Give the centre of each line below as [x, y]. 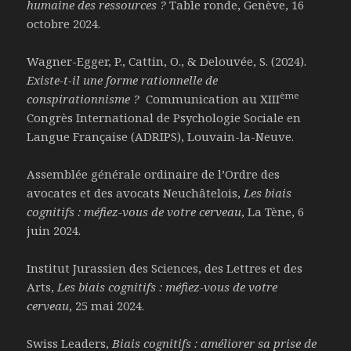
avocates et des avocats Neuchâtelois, [136, 193]
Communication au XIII [212, 99]
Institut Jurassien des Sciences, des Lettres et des [165, 268]
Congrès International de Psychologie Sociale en [164, 118]
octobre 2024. [64, 24]
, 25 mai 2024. [107, 306]
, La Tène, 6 [273, 212]
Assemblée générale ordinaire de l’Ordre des [154, 174]
